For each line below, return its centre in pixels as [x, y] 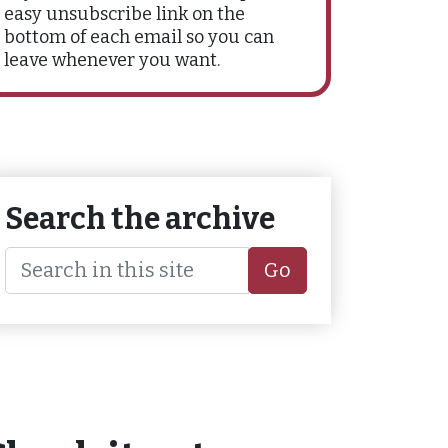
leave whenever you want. [112, 59]
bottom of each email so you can [139, 36]
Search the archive [140, 218]
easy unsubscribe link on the [124, 13]
